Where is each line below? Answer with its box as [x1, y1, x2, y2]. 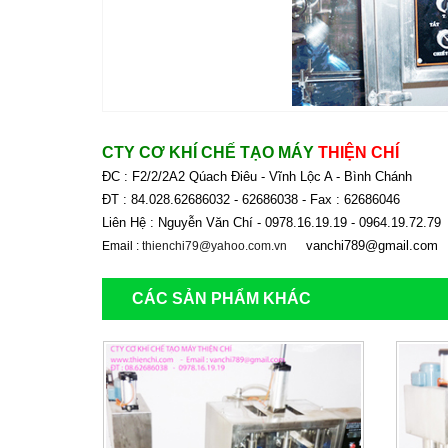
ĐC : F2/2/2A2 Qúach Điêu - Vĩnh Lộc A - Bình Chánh [102, 169, 416, 184]
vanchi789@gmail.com [290, 238, 438, 253]
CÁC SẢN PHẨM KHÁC [132, 290, 311, 307]
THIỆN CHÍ [318, 144, 403, 161]
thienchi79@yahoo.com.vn [142, 239, 287, 253]
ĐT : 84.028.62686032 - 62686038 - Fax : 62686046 [102, 192, 404, 207]
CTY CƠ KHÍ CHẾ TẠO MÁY [102, 144, 318, 161]
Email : [102, 239, 142, 253]
